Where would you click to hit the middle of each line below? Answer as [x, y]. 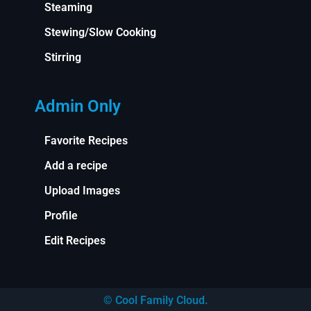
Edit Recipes [75, 240]
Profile [61, 215]
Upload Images [82, 190]
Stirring [63, 57]
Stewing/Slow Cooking [100, 32]
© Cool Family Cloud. [155, 300]
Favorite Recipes [86, 140]
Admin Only [78, 106]
